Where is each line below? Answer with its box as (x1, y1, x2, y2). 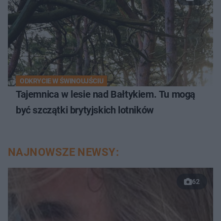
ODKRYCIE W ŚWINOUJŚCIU (20, 76, 104, 85)
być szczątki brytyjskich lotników (16, 104, 154, 116)
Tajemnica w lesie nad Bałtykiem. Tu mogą (16, 88, 195, 100)
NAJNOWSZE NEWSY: (8, 146, 119, 158)
